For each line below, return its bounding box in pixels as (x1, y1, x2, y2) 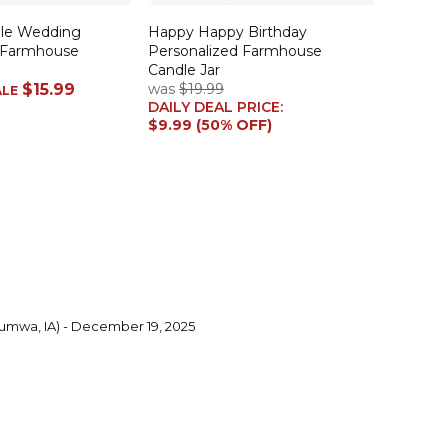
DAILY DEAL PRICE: (148, 97, 287, 116)
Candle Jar (148, 60, 220, 79)
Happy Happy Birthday (148, 22, 307, 41)
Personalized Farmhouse (148, 41, 322, 60)
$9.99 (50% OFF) (148, 115, 272, 134)
